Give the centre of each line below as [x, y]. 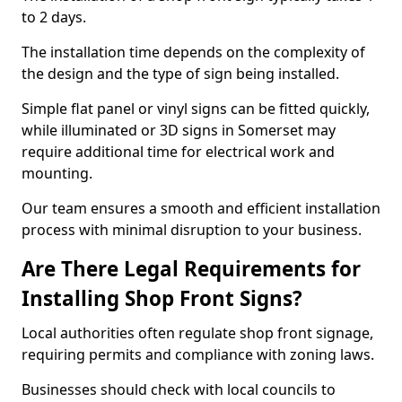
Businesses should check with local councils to [179, 389]
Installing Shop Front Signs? [162, 298]
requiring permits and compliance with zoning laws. [200, 354]
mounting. [59, 173]
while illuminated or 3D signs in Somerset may [179, 130]
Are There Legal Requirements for [191, 269]
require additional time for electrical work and [178, 152]
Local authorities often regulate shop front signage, [197, 333]
